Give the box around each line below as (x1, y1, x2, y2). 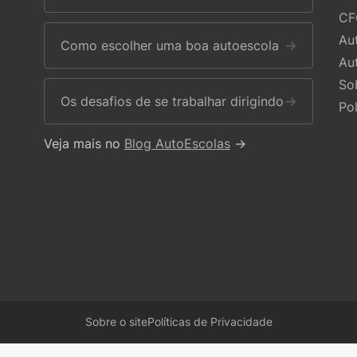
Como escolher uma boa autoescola (60, 37, 279, 53)
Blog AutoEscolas (124, 135, 230, 151)
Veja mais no (43, 135, 124, 151)
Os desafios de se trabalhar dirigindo (60, 93, 284, 109)
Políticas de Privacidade (147, 316, 273, 328)
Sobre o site (84, 316, 147, 328)
